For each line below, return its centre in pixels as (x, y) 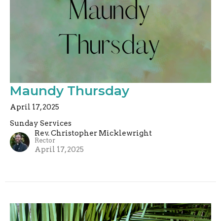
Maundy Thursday (70, 91)
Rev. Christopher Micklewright (93, 133)
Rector (45, 140)
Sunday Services (41, 123)
